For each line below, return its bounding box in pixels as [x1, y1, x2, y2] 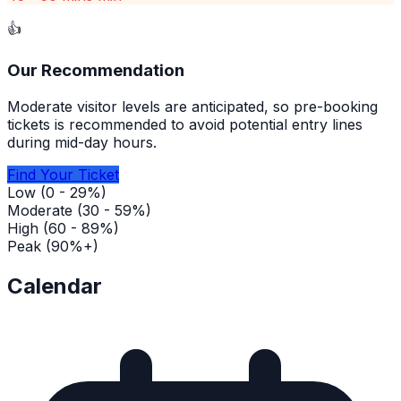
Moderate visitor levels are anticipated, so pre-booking [7, 97, 378, 115]
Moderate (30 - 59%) [7, 200, 151, 219]
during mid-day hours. [7, 132, 157, 151]
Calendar [7, 272, 102, 299]
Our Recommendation [7, 60, 184, 81]
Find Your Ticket [7, 165, 119, 183]
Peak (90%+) [7, 236, 98, 255]
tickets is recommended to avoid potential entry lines [7, 115, 363, 133]
